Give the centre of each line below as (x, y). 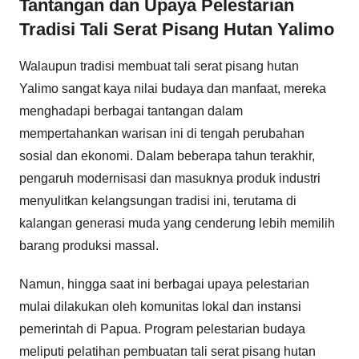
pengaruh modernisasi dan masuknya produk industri (170, 178)
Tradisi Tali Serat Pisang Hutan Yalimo (177, 29)
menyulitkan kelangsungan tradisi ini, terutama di (158, 200)
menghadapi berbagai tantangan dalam (131, 111)
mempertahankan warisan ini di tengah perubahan (162, 133)
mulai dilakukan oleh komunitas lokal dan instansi (160, 306)
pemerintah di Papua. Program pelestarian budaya (162, 329)
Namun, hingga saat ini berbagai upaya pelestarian (164, 284)
